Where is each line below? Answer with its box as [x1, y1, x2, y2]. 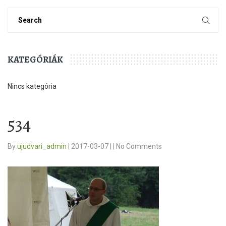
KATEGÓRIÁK [8, 53, 63, 66]
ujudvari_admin [17, 142, 68, 150]
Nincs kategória [8, 82, 56, 90]
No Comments [116, 142, 162, 150]
